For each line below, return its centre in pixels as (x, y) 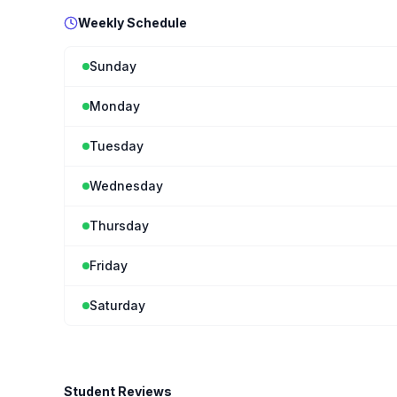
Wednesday (126, 186)
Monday (115, 106)
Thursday (119, 226)
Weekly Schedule (132, 23)
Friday (109, 265)
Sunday (113, 66)
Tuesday (117, 146)
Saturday (117, 305)
